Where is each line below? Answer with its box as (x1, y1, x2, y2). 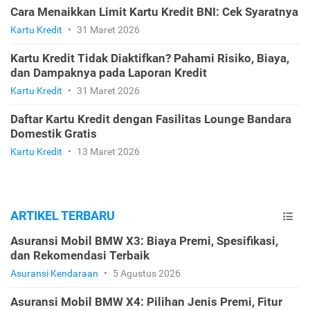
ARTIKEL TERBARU (10, 208, 115, 224)
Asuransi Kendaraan (10, 268, 98, 280)
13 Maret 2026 (75, 146, 140, 158)
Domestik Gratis (10, 127, 97, 141)
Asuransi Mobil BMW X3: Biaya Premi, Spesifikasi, (10, 234, 278, 248)
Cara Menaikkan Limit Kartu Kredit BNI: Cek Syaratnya (10, 5, 298, 19)
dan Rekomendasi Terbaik (10, 248, 149, 263)
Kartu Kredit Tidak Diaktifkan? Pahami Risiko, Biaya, (10, 51, 289, 66)
